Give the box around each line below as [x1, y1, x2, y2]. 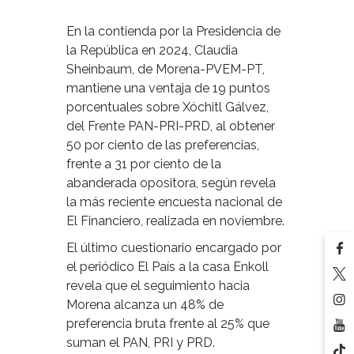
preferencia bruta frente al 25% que [66, 315, 269, 331]
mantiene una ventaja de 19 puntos [66, 80, 270, 96]
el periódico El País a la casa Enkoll [66, 258, 269, 274]
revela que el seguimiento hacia [66, 277, 250, 293]
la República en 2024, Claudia [66, 42, 238, 58]
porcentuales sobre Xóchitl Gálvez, [66, 99, 269, 115]
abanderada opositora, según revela [66, 175, 276, 190]
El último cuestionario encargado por [66, 239, 281, 255]
